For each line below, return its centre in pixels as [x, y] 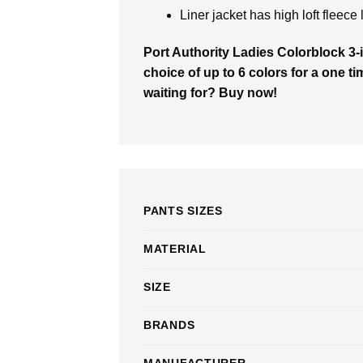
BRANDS [169, 325]
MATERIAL [175, 248]
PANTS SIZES [183, 210]
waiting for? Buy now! [210, 93]
